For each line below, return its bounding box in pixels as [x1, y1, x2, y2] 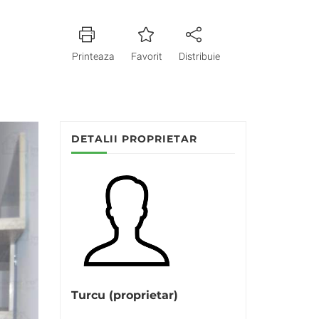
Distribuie [178, 51, 220, 62]
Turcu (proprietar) [70, 288, 178, 302]
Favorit [130, 51, 162, 62]
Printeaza [71, 51, 115, 62]
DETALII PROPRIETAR [70, 132, 197, 145]
